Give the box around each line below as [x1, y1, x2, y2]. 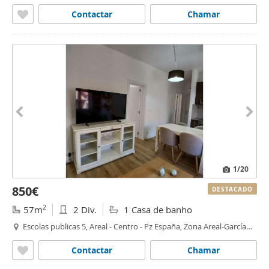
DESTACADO [212, 185, 253, 193]
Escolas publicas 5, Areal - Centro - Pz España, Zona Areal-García [23, 221, 246, 232]
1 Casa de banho [121, 204, 192, 216]
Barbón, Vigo [23, 232, 68, 243]
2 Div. [71, 204, 97, 216]
